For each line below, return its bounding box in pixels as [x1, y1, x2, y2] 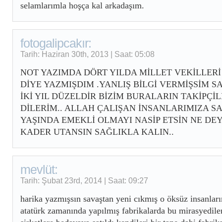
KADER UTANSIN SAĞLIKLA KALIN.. [20, 127, 174, 137]
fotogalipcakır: [20, 36, 91, 50]
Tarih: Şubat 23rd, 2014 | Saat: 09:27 [20, 176, 148, 185]
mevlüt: [20, 163, 57, 176]
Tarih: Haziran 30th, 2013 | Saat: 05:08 [20, 50, 155, 58]
